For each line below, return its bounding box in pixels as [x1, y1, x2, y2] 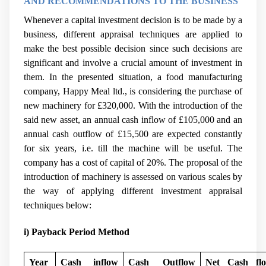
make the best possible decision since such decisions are [24, 43, 242, 53]
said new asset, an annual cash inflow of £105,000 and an [24, 114, 242, 125]
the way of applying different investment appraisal [24, 185, 242, 196]
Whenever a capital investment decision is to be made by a [24, 14, 242, 25]
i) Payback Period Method [24, 226, 129, 237]
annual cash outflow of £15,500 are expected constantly [24, 128, 242, 139]
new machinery [24, 100, 84, 110]
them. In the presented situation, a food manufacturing [24, 71, 242, 82]
